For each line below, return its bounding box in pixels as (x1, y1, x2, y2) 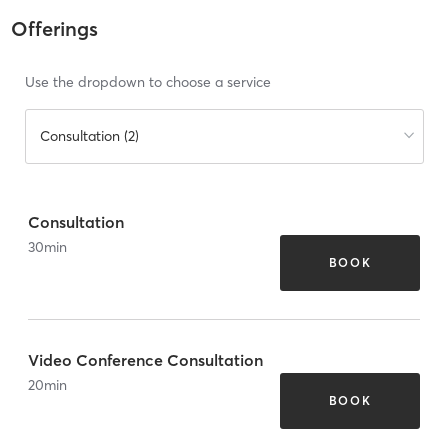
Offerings (10, 16, 98, 42)
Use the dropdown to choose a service (24, 73, 271, 92)
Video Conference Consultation (28, 349, 263, 370)
